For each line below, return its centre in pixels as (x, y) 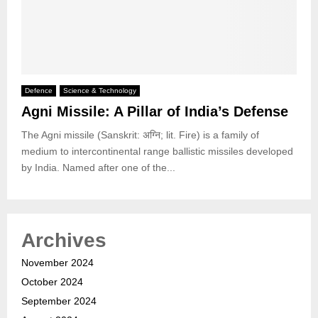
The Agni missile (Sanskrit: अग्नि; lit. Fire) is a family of (140, 135)
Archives (64, 241)
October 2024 (52, 282)
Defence (39, 91)
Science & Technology (100, 91)
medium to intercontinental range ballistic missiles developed (157, 152)
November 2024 (57, 263)
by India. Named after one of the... (98, 168)
